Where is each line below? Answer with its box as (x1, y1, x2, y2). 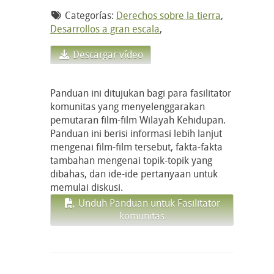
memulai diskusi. (50, 180, 123, 194)
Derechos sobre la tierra (116, 8, 221, 22)
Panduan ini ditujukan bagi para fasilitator (50, 86, 231, 100)
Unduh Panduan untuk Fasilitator (76, 196, 220, 210)
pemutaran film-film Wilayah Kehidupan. (50, 113, 226, 127)
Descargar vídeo (70, 47, 143, 61)
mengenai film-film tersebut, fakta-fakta (50, 139, 223, 154)
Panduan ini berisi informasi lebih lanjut (50, 126, 222, 140)
